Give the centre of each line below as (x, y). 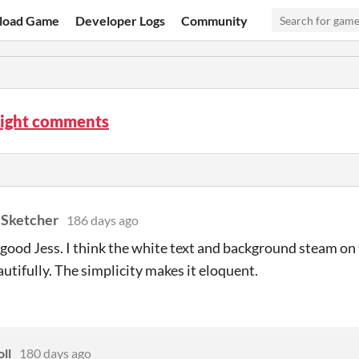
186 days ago (103, 220)
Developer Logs (121, 20)
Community (215, 20)
